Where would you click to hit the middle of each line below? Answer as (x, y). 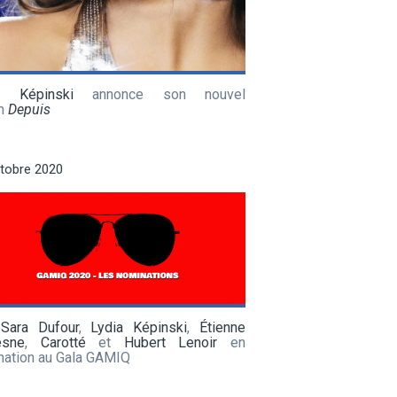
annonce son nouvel (159, 94)
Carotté (63, 342)
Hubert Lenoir (171, 342)
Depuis (29, 109)
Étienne (223, 327)
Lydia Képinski (139, 327)
